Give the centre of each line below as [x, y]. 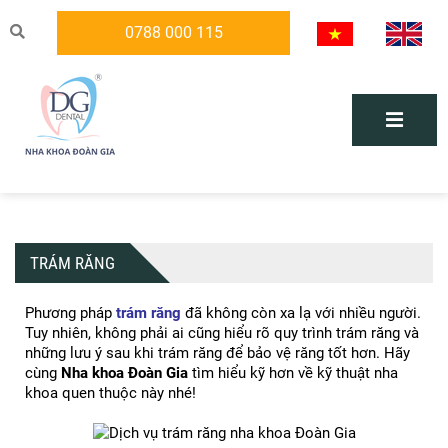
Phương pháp [70, 313]
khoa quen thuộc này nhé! [110, 393]
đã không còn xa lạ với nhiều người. [301, 313]
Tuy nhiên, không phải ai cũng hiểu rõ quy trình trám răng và [222, 333]
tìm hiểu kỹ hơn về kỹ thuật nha [293, 373]
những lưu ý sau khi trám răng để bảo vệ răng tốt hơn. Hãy [217, 353]
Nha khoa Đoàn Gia [124, 373]
